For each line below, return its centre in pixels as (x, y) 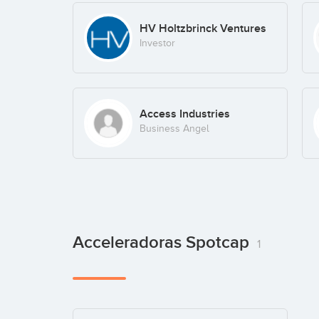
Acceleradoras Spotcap (163, 242)
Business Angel (174, 128)
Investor (157, 43)
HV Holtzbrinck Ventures (203, 29)
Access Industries (184, 114)
